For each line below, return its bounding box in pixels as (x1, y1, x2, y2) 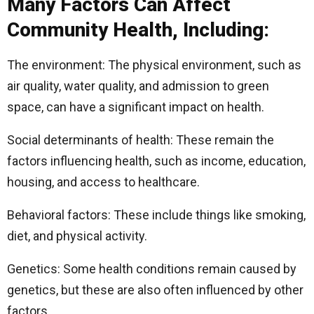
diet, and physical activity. (7, 228, 147, 244)
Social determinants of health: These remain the (7, 132, 274, 148)
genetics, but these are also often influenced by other (7, 282, 303, 298)
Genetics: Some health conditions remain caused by (7, 261, 296, 277)
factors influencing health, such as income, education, (7, 153, 306, 169)
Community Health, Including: (7, 18, 269, 42)
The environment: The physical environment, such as (7, 57, 301, 73)
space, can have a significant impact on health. (7, 100, 264, 115)
